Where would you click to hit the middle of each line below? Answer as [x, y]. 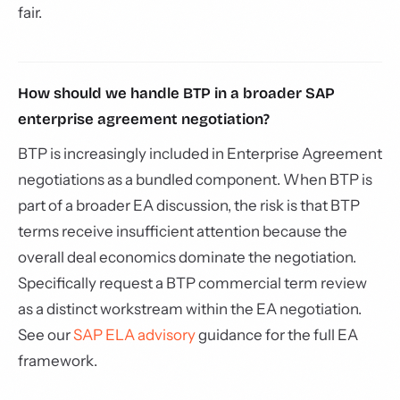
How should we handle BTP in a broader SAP [176, 93]
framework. [58, 361]
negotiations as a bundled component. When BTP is [195, 179]
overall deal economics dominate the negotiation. [187, 257]
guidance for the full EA [277, 335]
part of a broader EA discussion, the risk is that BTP [189, 205]
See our [46, 335]
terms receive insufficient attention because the [183, 231]
